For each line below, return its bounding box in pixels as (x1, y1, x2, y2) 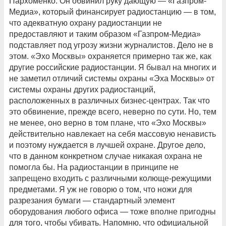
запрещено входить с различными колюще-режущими (9, 174, 211, 183)
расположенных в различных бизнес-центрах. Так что (9, 96, 210, 105)
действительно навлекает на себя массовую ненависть (9, 130, 216, 139)
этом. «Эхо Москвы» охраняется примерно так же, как (9, 52, 211, 61)
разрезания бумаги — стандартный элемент (9, 196, 175, 205)
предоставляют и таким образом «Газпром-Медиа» (9, 30, 201, 39)
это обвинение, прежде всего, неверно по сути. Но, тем (9, 107, 216, 117)
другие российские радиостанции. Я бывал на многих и (9, 63, 216, 72)
